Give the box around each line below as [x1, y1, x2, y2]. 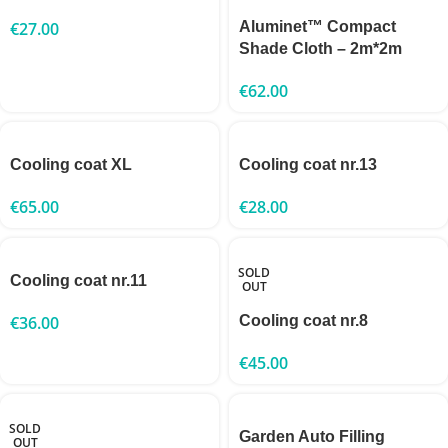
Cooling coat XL [10, 155, 132, 173]
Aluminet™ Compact [239, 17, 396, 35]
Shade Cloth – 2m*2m [239, 39, 402, 57]
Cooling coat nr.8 [239, 311, 368, 329]
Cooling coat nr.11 [10, 271, 147, 289]
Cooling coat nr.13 [239, 155, 377, 173]
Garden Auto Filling [239, 427, 385, 445]
